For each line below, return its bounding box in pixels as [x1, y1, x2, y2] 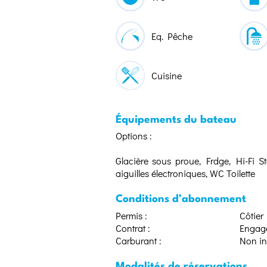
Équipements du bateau [116, 114, 237, 125]
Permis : [116, 209, 147, 222]
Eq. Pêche [151, 30, 193, 43]
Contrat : [116, 221, 150, 234]
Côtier [240, 209, 263, 222]
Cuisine [151, 69, 182, 82]
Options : [116, 129, 152, 142]
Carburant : [116, 234, 162, 247]
